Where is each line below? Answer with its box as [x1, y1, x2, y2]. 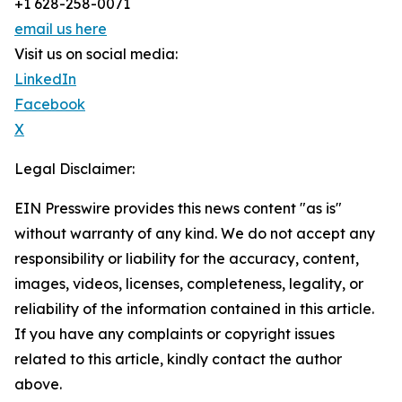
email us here [14, 20, 107, 39]
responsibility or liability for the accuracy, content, [14, 249, 359, 268]
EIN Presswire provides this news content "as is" [14, 199, 342, 218]
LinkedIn [14, 70, 76, 89]
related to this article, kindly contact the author [14, 350, 342, 369]
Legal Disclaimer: [14, 160, 135, 179]
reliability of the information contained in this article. [14, 300, 374, 319]
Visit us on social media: [14, 45, 178, 64]
